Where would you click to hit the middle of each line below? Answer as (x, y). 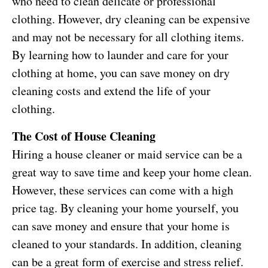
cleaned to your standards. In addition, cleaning (127, 244)
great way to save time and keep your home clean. (132, 172)
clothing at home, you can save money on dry (121, 73)
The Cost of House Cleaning (84, 136)
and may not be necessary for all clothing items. (128, 37)
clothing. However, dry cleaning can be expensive (131, 19)
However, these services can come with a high (123, 190)
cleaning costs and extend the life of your (111, 91)
